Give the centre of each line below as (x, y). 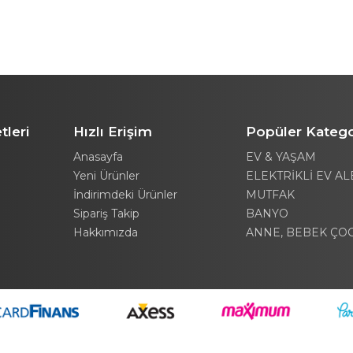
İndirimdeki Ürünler (125, 195)
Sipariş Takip (106, 214)
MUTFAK (271, 195)
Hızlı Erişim (112, 132)
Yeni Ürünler (106, 176)
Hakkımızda (105, 233)
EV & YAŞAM (281, 157)
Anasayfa (98, 157)
